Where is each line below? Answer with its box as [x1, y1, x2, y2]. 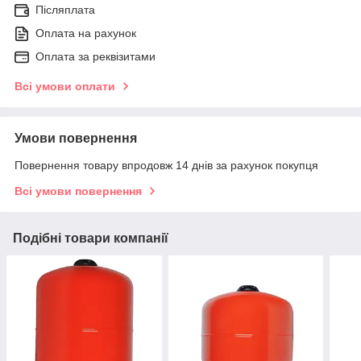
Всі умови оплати [15, 80, 115, 93]
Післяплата [35, 3, 95, 17]
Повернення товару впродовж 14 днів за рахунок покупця [15, 159, 318, 172]
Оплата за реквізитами [35, 50, 156, 64]
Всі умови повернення [15, 185, 142, 198]
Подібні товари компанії [13, 231, 168, 246]
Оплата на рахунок [35, 27, 136, 40]
